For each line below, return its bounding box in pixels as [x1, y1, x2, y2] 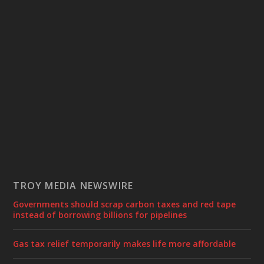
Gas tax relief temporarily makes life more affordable [13, 237, 236, 249]
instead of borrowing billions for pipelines [13, 209, 187, 220]
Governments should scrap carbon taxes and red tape [13, 198, 236, 210]
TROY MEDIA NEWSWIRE [13, 179, 134, 192]
